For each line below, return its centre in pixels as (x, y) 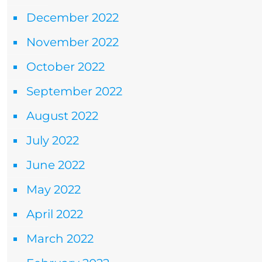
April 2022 (55, 214)
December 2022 (73, 18)
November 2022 (73, 42)
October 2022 (65, 67)
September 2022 (74, 91)
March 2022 (60, 239)
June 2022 (56, 165)
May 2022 (54, 189)
